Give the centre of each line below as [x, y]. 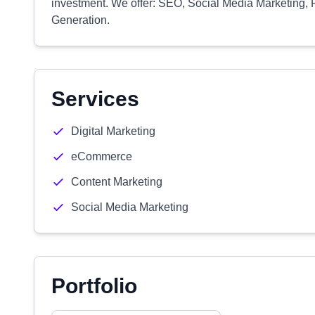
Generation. [81, 20]
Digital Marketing [113, 131]
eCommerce [102, 156]
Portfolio [94, 286]
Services [95, 99]
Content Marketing [117, 182]
